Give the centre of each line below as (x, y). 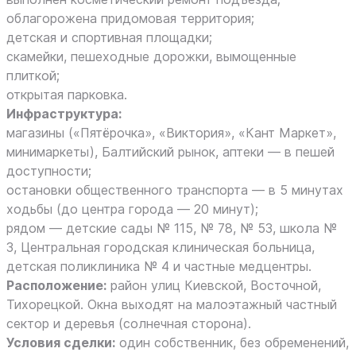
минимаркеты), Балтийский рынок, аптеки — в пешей (170, 152)
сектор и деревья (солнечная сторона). (129, 323)
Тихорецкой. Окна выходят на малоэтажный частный (172, 304)
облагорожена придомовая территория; (130, 18)
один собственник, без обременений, (232, 342)
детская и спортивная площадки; (109, 37)
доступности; (49, 171)
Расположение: (56, 285)
